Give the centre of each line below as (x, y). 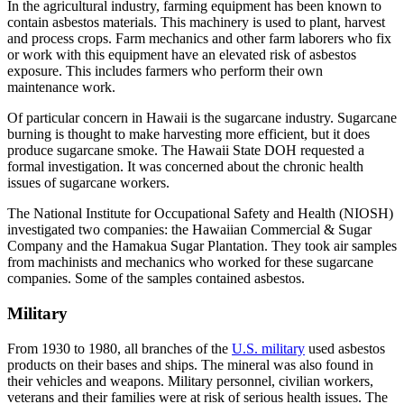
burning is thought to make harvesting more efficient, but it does (188, 134)
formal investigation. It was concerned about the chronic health (185, 167)
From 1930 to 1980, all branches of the (119, 348)
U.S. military (268, 348)
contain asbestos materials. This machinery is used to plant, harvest (196, 23)
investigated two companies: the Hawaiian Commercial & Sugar (189, 230)
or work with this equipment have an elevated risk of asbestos (182, 55)
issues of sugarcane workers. (88, 183)
